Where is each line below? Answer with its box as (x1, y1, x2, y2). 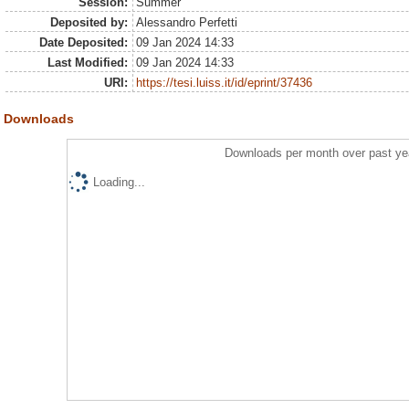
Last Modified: (47, 56, 128, 69)
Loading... (92, 174, 145, 189)
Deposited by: (49, 16, 128, 29)
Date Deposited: (38, 36, 128, 49)
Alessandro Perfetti (136, 16, 238, 29)
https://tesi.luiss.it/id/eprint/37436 (136, 76, 313, 89)
